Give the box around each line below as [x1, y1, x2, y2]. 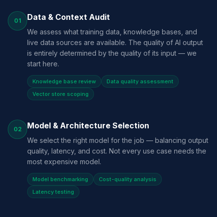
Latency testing [32, 188, 74, 195]
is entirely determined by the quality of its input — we [27, 49, 197, 57]
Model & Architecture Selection [27, 121, 149, 130]
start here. [27, 60, 59, 68]
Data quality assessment [107, 78, 173, 85]
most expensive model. [27, 157, 101, 166]
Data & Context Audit [27, 12, 110, 22]
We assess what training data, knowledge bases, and [27, 28, 197, 36]
